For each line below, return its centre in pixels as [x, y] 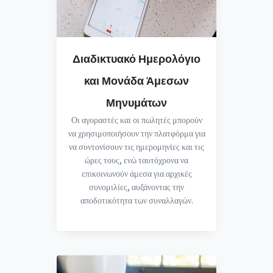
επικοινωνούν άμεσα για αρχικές [136, 173]
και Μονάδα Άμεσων [136, 80]
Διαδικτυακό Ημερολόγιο [136, 58]
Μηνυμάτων [136, 102]
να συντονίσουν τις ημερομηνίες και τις [136, 146]
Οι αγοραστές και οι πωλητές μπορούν [136, 119]
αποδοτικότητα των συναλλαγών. [136, 200]
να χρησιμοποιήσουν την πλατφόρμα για [136, 133]
